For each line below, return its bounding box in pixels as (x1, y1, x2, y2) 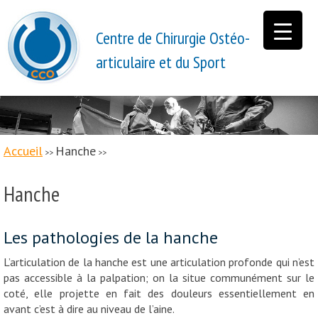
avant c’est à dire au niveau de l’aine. (4, 301, 175, 316)
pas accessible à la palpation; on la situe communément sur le (4, 270, 314, 285)
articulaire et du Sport (96, 51, 226, 73)
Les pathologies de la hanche (4, 226, 218, 248)
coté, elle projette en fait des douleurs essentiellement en (4, 285, 314, 300)
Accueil (4, 142, 43, 159)
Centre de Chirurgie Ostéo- (96, 27, 250, 49)
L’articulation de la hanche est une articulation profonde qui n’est (4, 254, 314, 269)
